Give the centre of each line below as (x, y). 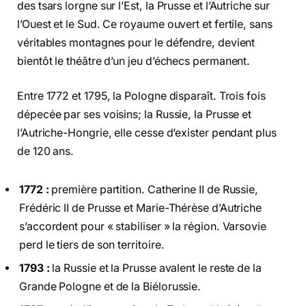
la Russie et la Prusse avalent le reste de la (155, 268)
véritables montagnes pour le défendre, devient (136, 42)
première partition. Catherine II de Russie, (154, 190)
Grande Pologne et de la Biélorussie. (110, 287)
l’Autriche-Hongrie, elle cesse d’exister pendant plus (147, 133)
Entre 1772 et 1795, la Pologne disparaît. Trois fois (141, 96)
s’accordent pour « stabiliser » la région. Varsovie (143, 227)
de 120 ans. (46, 152)
